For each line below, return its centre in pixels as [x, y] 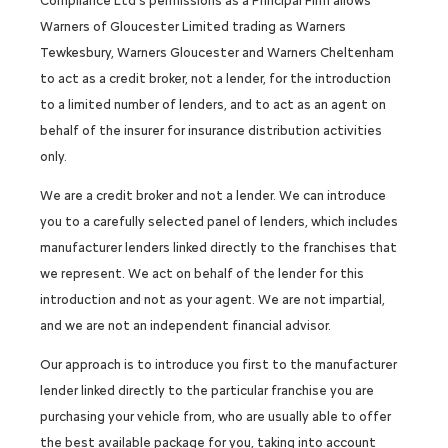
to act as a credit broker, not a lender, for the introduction [215, 79]
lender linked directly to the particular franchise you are [207, 391]
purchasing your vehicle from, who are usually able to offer [215, 417]
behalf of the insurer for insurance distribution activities [211, 131]
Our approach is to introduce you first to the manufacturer [218, 365]
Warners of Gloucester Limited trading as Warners [193, 27]
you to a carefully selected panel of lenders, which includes [219, 222]
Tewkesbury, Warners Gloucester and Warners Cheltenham [217, 53]
